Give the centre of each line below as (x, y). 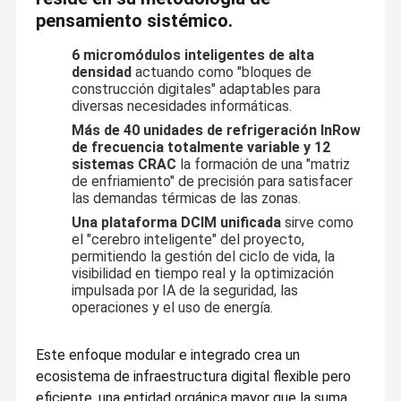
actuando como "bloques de (223, 73)
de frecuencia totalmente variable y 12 (200, 148)
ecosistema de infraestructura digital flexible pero (193, 377)
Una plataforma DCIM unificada (176, 223)
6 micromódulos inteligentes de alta (192, 55)
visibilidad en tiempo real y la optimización (202, 274)
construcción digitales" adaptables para (196, 90)
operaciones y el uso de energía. (172, 308)
